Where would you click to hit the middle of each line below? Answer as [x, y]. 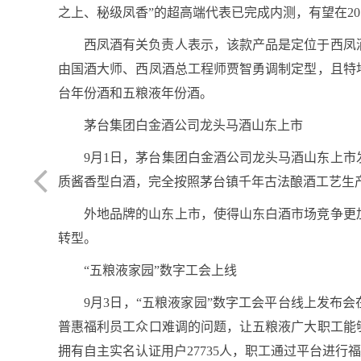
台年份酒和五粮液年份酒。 [135, 93]
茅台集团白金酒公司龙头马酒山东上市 [193, 125]
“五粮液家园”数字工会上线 [160, 270]
